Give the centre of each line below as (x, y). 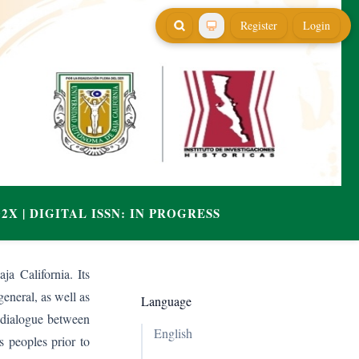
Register (259, 25)
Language (166, 301)
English (173, 333)
